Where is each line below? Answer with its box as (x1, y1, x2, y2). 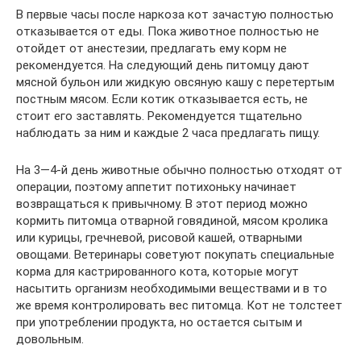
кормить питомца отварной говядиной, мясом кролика (16, 214, 328, 228)
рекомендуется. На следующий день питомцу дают (16, 58, 309, 73)
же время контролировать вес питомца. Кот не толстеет (16, 298, 342, 313)
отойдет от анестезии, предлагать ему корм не (16, 41, 287, 56)
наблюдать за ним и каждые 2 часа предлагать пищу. (16, 126, 320, 140)
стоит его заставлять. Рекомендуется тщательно (16, 109, 302, 123)
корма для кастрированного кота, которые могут (16, 264, 299, 279)
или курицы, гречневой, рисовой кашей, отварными (16, 230, 302, 245)
